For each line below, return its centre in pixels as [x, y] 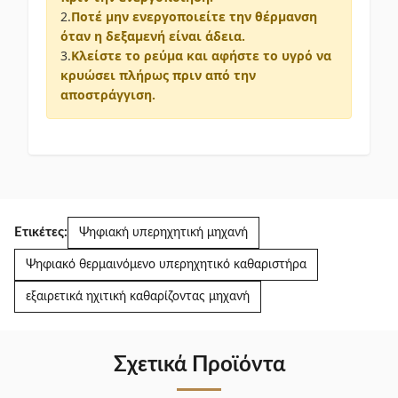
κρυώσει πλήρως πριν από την [158, 75]
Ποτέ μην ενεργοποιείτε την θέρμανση [194, 16]
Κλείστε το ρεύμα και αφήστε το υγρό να [201, 56]
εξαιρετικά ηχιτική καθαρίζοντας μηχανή [138, 297]
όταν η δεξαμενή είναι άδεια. [153, 36]
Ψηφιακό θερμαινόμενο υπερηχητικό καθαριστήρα [166, 265]
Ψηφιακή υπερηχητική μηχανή [163, 233]
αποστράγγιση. [108, 95]
